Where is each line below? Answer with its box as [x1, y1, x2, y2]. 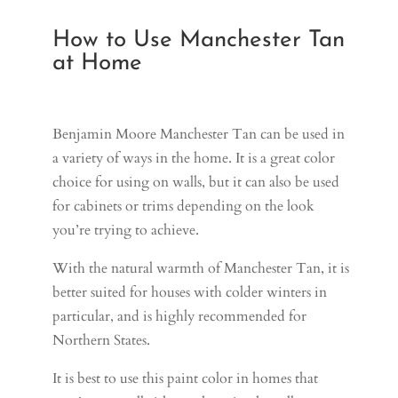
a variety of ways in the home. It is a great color [52, 147, 336, 168]
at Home [52, 51, 150, 76]
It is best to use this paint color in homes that [52, 368, 319, 388]
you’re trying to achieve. [52, 219, 200, 240]
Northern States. [52, 330, 151, 350]
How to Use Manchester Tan [52, 28, 346, 52]
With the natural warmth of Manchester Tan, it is [52, 258, 350, 278]
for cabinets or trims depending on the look [52, 195, 315, 216]
